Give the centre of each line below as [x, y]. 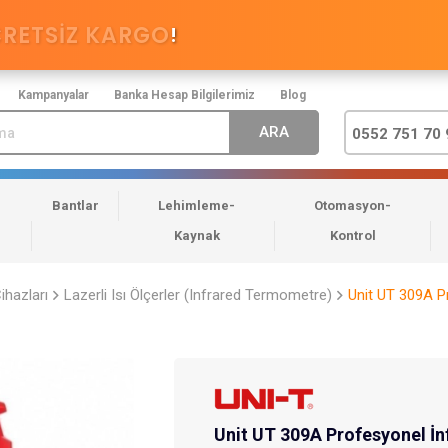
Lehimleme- [197, 206]
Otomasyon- [353, 206]
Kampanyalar [53, 95]
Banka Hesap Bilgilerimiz [184, 95]
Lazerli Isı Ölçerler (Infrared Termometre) [198, 295]
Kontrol [352, 236]
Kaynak [196, 236]
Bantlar [75, 206]
